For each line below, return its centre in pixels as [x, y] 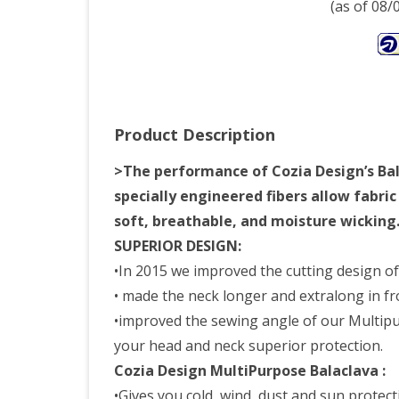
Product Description [195, 134]
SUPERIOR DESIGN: [178, 246]
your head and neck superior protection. [248, 346]
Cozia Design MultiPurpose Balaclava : [250, 370]
